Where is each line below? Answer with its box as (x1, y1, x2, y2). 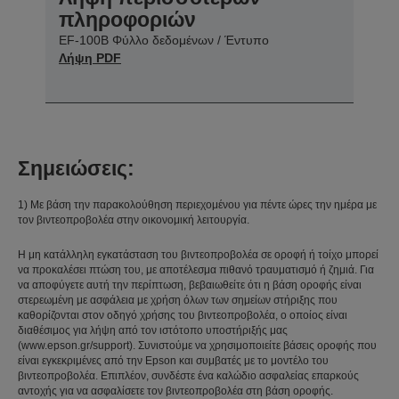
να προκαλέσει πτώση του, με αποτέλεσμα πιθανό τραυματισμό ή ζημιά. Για (18, 263, 374, 276)
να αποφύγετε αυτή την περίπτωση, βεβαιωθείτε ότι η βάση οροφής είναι (18, 278, 362, 291)
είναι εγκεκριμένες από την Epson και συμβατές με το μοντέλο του (18, 354, 329, 367)
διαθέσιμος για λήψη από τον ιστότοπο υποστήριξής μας (18, 323, 288, 337)
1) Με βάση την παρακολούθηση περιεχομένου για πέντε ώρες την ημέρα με (18, 198, 377, 211)
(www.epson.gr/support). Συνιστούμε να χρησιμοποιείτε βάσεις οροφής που (18, 338, 377, 352)
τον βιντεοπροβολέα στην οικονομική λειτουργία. (18, 213, 249, 226)
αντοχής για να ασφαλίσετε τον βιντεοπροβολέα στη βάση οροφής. (18, 384, 333, 397)
